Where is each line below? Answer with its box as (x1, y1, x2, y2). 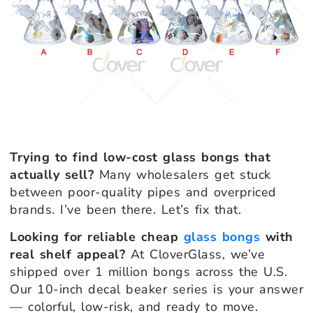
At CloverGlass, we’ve (125, 246, 265, 263)
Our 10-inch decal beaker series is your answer (10, 281, 303, 298)
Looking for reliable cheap (10, 228, 184, 246)
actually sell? (10, 166, 94, 183)
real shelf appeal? (10, 246, 125, 263)
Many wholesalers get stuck (94, 166, 271, 183)
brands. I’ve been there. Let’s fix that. (10, 201, 241, 218)
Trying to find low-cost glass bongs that (10, 148, 270, 166)
